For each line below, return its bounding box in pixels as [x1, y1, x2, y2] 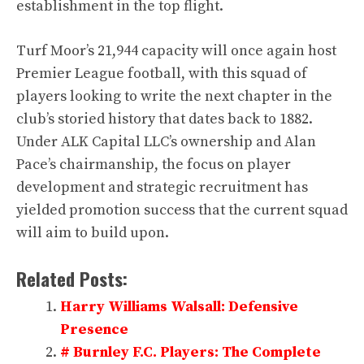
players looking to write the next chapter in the [16, 87, 332, 106]
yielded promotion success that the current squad [16, 201, 348, 219]
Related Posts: [16, 265, 128, 292]
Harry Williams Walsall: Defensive [60, 297, 298, 316]
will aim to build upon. [16, 223, 169, 242]
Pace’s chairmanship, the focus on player [16, 155, 291, 174]
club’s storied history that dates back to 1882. [16, 110, 313, 128]
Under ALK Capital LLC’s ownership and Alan [16, 132, 316, 151]
